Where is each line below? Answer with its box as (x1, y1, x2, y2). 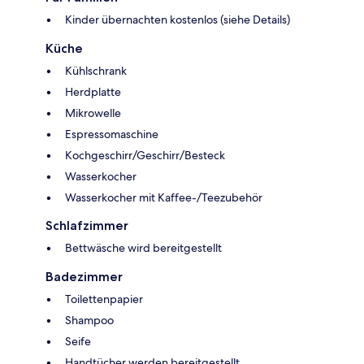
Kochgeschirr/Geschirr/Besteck (65, 148, 225, 163)
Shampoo (65, 313, 114, 328)
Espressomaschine (65, 127, 158, 142)
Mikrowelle (65, 106, 121, 121)
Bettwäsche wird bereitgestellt (65, 240, 222, 256)
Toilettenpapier (65, 292, 143, 307)
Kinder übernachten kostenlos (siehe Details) (65, 12, 290, 28)
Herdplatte (65, 84, 121, 100)
